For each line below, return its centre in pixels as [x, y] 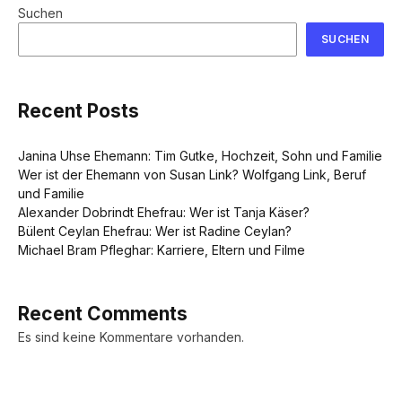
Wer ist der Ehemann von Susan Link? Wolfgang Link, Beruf [192, 175]
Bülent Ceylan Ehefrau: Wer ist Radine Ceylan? [155, 232]
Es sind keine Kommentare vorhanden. [131, 337]
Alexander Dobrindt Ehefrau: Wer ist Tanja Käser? [164, 213]
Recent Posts [79, 110]
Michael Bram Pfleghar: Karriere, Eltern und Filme [162, 250]
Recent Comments [103, 314]
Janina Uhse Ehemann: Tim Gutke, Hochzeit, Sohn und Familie [200, 156]
